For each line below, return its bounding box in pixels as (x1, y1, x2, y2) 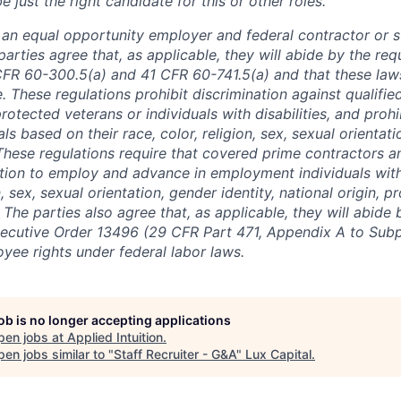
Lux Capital (245, 346, 311, 362)
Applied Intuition (67, 328, 163, 345)
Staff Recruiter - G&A (114, 346, 236, 362)
